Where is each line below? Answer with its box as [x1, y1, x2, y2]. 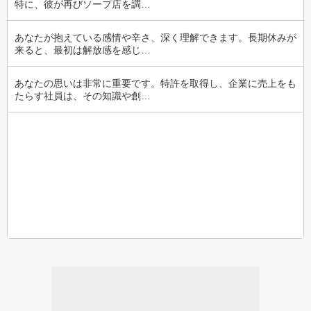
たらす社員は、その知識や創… [15, 90, 151, 101]
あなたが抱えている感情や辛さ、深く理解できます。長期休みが [15, 32, 296, 43]
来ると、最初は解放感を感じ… [15, 44, 151, 56]
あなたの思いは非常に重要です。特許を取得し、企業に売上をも [15, 78, 296, 89]
